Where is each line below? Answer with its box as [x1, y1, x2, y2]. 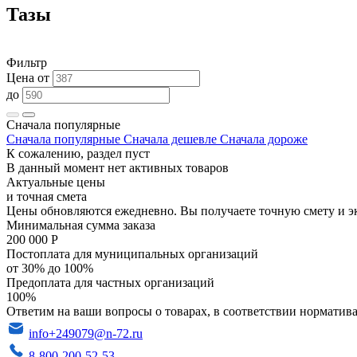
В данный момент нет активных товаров [6, 160, 229, 175]
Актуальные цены [6, 175, 105, 189]
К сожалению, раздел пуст [6, 146, 150, 160]
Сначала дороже [220, 131, 308, 146]
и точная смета [6, 189, 87, 203]
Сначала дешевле [124, 131, 217, 146]
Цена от [6, 70, 53, 84]
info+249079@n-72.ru [29, 326, 143, 340]
